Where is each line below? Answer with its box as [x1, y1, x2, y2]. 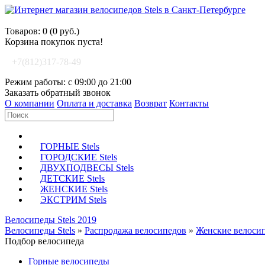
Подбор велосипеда [5, 236, 84, 246]
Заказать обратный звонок [5, 88, 111, 98]
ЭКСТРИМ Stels [40, 195, 106, 205]
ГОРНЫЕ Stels [40, 141, 99, 151]
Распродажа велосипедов [85, 225, 186, 235]
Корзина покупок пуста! [5, 37, 103, 47]
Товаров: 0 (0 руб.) [5, 26, 79, 36]
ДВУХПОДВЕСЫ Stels [40, 163, 134, 173]
